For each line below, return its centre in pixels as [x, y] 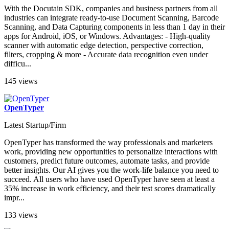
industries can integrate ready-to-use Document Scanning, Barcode [111, 17]
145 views [21, 81]
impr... [14, 197]
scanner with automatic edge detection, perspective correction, [104, 45]
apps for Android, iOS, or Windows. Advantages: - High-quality [107, 36]
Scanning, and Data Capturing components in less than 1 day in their [114, 27]
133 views [21, 215]
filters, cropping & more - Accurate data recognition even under [106, 54]
